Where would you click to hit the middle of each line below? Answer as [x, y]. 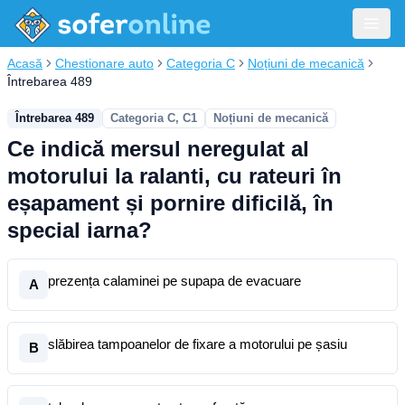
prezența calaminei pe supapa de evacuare [174, 281]
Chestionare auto [104, 63]
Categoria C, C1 [154, 118]
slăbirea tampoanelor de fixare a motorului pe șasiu [198, 344]
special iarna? [80, 230]
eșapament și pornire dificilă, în [170, 203]
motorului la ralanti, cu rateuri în [174, 176]
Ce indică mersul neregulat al [158, 149]
